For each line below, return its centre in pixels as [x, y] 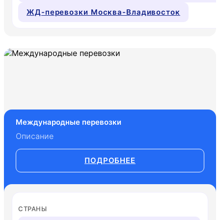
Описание [35, 136]
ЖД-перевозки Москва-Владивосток [103, 12]
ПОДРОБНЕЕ [110, 160]
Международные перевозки [69, 122]
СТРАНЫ [33, 208]
